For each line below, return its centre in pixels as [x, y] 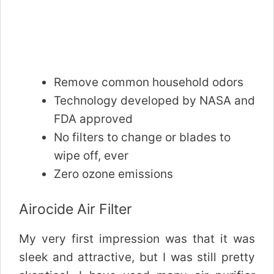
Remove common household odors [149, 83]
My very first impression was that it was [137, 239]
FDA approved [93, 119]
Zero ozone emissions [113, 174]
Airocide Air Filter [76, 209]
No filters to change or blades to [142, 138]
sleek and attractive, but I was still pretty [137, 257]
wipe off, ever [91, 156]
